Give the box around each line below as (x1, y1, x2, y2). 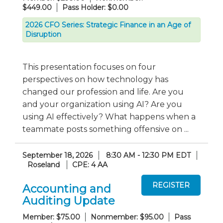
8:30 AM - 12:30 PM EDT (106, 151, 191, 160)
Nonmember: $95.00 (91, 212, 164, 222)
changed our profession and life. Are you (22, 87, 184, 97)
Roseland (27, 160, 60, 169)
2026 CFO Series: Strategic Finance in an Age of (25, 20, 191, 29)
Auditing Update (22, 194, 115, 208)
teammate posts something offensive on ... (22, 124, 189, 134)
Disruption (25, 30, 61, 39)
